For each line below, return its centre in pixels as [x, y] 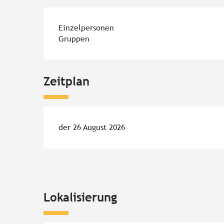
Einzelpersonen [86, 28]
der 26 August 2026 [92, 127]
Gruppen [74, 39]
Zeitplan [67, 81]
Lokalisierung [80, 197]
